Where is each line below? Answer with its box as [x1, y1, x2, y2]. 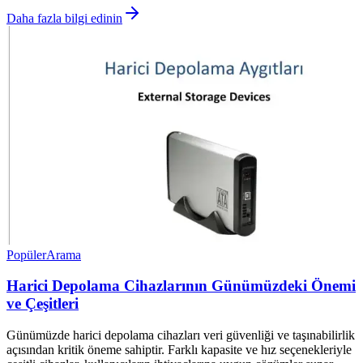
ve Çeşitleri [6, 295, 79, 313]
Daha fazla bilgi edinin [6, 11, 122, 25]
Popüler [6, 247, 46, 262]
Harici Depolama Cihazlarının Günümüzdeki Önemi [6, 277, 356, 295]
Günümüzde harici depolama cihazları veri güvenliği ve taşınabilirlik [6, 327, 355, 342]
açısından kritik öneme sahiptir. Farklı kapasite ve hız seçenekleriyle [6, 342, 352, 357]
